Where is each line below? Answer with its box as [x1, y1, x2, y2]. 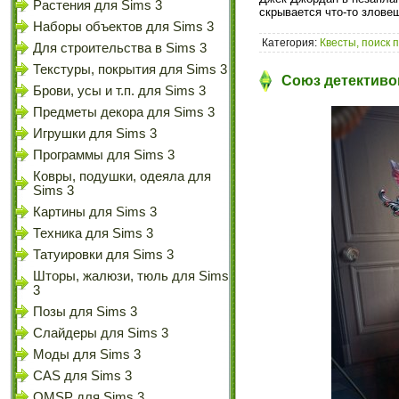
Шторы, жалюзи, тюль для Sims [33, 269, 229, 283]
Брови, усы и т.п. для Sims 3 [33, 84, 206, 98]
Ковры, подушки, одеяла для [33, 169, 211, 183]
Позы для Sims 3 [33, 305, 137, 319]
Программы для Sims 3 [33, 148, 175, 162]
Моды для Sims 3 [33, 347, 141, 362]
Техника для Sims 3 [33, 226, 153, 240]
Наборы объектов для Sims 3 [33, 20, 214, 34]
